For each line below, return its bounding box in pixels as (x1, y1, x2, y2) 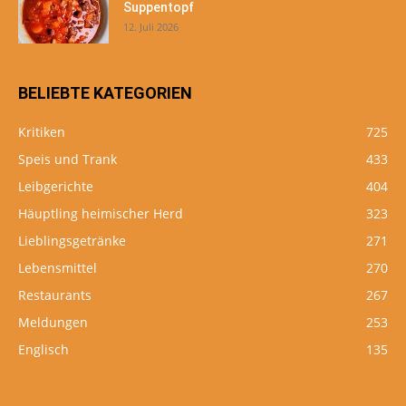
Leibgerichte (18, 177, 93, 195)
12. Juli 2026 (123, 19, 179, 34)
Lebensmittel (18, 258, 97, 276)
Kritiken (18, 122, 65, 140)
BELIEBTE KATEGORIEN (18, 82, 192, 102)
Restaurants (18, 285, 92, 304)
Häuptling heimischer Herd (18, 204, 183, 222)
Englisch (18, 340, 69, 358)
